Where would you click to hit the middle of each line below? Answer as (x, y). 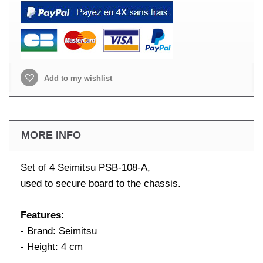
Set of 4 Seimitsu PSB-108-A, (85, 168)
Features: (43, 215)
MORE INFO (51, 135)
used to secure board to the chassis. (101, 183)
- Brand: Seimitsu (59, 231)
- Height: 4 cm (52, 247)
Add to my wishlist (77, 78)
